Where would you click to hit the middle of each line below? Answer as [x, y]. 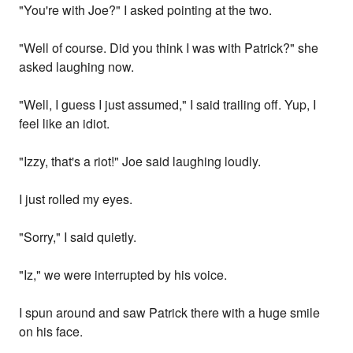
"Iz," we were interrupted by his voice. [123, 275]
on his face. [51, 332]
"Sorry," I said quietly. [78, 237]
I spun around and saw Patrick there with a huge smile [170, 313]
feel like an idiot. [65, 124]
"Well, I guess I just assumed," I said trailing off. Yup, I [168, 105]
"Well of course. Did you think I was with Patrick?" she [169, 48]
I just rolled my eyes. [76, 199]
